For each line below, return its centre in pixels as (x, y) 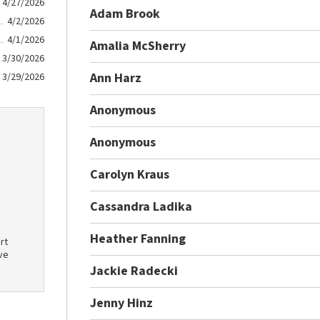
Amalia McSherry (138, 46)
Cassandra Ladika (141, 206)
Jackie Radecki (134, 271)
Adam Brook (125, 14)
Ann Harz (116, 78)
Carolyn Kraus (130, 174)
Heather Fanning (138, 239)
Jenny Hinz (122, 303)
